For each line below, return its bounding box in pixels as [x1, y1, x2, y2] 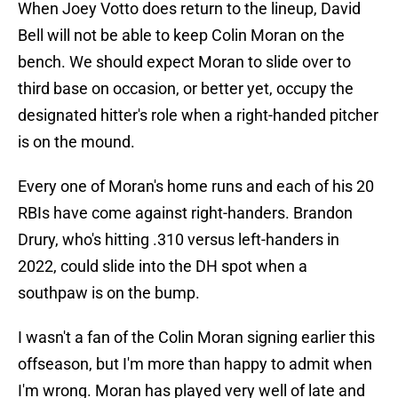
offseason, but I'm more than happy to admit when [18, 354, 372, 374]
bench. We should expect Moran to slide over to [18, 52, 351, 72]
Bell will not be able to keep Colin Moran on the [18, 26, 345, 45]
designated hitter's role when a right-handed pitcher [18, 106, 378, 125]
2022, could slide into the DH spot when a [18, 257, 307, 276]
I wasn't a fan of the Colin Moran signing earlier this [18, 328, 375, 347]
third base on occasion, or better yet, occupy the [18, 79, 354, 99]
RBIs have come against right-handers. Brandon [18, 203, 353, 223]
